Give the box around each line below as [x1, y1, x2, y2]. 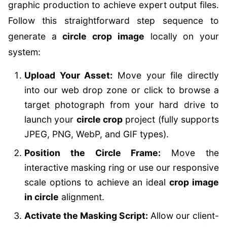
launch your [24, 114, 77, 125]
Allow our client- [148, 210, 219, 221]
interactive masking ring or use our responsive [24, 162, 219, 173]
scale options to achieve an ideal [24, 177, 170, 187]
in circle [24, 192, 59, 202]
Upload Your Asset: [24, 70, 113, 81]
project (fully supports [123, 114, 219, 125]
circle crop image [62, 31, 144, 42]
